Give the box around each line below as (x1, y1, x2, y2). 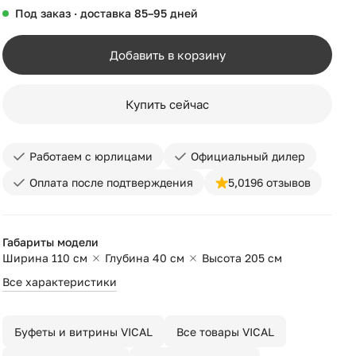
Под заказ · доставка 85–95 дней (12, 6, 199, 20)
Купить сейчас (126, 97, 210, 111)
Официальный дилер (191, 149, 306, 163)
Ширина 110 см (2, 251, 88, 265)
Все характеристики (2, 275, 118, 288)
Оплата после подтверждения (29, 176, 194, 189)
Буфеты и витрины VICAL (14, 324, 153, 339)
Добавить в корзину (109, 48, 226, 62)
